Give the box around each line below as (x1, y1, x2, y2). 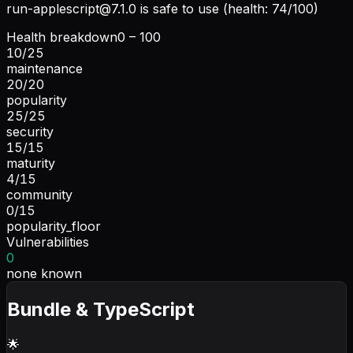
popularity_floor (6, 217, 101, 234)
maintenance (6, 60, 83, 76)
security (6, 123, 54, 139)
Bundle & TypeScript (7, 297, 195, 321)
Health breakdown (6, 28, 117, 45)
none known (6, 265, 82, 281)
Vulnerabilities (6, 233, 89, 250)
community (6, 186, 72, 203)
